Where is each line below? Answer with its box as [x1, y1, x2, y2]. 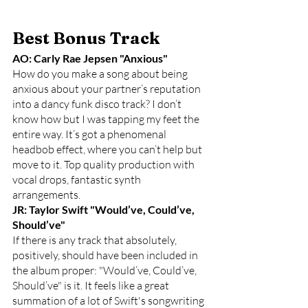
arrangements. [12, 188, 80, 201]
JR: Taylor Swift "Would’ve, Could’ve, [12, 203, 197, 216]
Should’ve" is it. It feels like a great [12, 278, 171, 292]
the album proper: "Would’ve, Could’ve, [12, 263, 199, 277]
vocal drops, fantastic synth [12, 173, 143, 186]
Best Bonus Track [12, 28, 159, 48]
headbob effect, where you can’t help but [12, 142, 204, 156]
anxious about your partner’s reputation [12, 82, 203, 96]
